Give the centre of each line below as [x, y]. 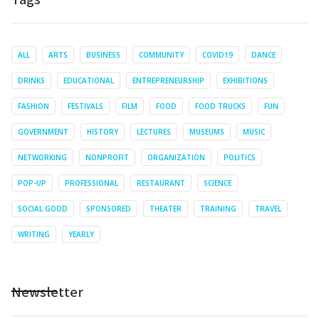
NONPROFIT [107, 157]
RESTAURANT [161, 183]
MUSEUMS [207, 131]
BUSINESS [103, 54]
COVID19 [218, 54]
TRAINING [218, 208]
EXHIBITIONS [245, 80]
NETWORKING [42, 157]
